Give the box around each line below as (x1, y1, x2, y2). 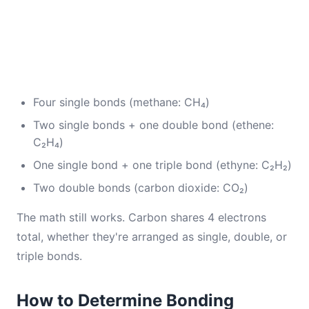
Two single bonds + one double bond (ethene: (33, 118, 274, 132)
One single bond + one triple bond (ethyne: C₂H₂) (33, 158, 292, 172)
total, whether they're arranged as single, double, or (17, 230, 287, 243)
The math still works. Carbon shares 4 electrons (17, 210, 266, 224)
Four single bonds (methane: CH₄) (33, 95, 210, 109)
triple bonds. (17, 249, 82, 263)
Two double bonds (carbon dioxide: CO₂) (33, 181, 248, 195)
